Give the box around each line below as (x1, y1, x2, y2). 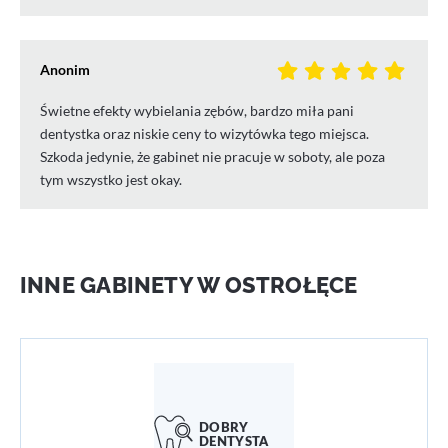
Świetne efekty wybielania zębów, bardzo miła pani (40, 102, 354, 120)
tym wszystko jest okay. (40, 171, 182, 189)
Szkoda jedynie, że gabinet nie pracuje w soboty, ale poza (40, 148, 385, 166)
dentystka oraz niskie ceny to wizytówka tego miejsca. (40, 125, 369, 143)
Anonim (40, 60, 90, 78)
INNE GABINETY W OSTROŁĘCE (20, 272, 358, 299)
